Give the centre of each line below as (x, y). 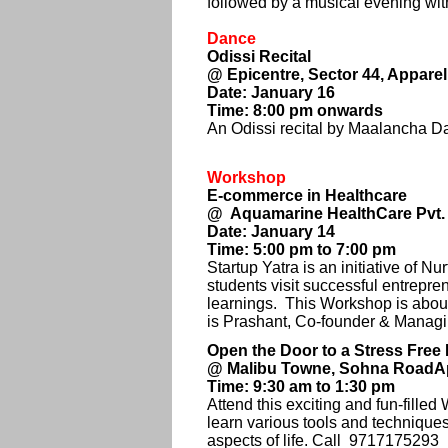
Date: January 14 (271, 231)
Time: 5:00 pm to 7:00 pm (301, 249)
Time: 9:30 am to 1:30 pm (301, 386)
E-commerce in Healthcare (307, 195)
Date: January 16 (271, 92)
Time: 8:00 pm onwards (295, 110)
